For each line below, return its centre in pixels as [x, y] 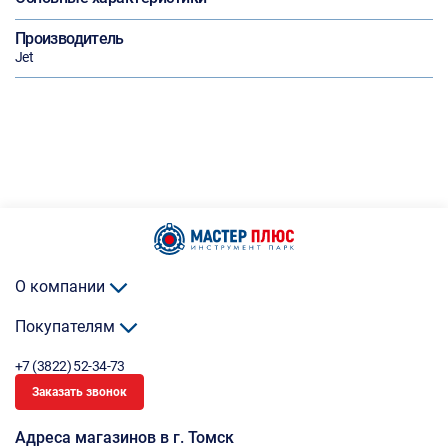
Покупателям [67, 326]
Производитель [69, 38]
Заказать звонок [79, 392]
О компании [62, 286]
